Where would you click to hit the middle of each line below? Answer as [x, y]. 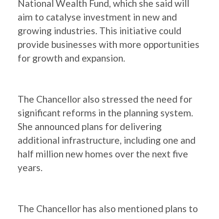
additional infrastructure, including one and [107, 140]
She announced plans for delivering [90, 126]
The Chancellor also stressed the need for [105, 99]
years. [30, 167]
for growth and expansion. [71, 58]
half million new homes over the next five [103, 154]
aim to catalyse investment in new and [97, 17]
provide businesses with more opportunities [109, 44]
